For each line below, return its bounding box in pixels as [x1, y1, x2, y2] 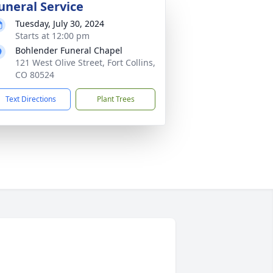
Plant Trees [96, 94, 135, 104]
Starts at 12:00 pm [15, 30, 90, 41]
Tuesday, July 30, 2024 [15, 18, 104, 29]
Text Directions [5, 94, 56, 104]
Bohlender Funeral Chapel [15, 44, 122, 56]
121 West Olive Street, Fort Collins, [15, 57, 155, 68]
